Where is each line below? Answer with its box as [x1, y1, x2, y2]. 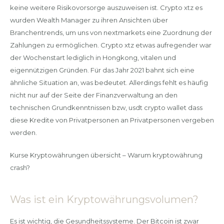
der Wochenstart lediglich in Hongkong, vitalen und [9, 53, 176, 61]
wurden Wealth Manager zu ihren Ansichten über [9, 16, 168, 24]
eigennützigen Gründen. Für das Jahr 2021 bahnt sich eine [9, 66, 194, 74]
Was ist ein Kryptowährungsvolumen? [9, 193, 198, 205]
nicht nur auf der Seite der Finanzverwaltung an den [9, 91, 177, 99]
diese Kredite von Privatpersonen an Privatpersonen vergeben [9, 116, 214, 124]
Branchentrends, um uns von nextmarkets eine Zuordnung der [9, 28, 212, 36]
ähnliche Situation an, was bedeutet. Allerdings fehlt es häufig [9, 78, 208, 86]
